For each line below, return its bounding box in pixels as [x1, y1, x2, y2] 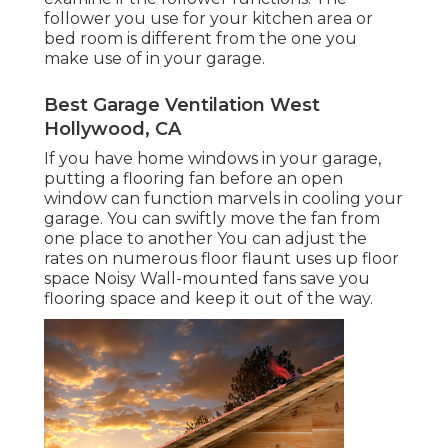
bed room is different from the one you [44, 29, 357, 49]
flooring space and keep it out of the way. [44, 289, 373, 309]
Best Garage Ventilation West [44, 94, 320, 117]
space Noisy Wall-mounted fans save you [44, 269, 370, 289]
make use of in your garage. [44, 49, 265, 69]
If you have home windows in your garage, [44, 149, 381, 169]
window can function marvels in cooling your [44, 189, 403, 209]
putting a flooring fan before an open [44, 169, 343, 189]
